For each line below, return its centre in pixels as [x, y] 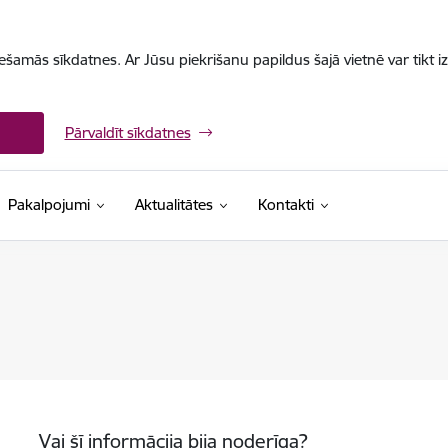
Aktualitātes [173, 204]
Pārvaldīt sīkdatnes [127, 132]
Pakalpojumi [48, 204]
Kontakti [285, 204]
